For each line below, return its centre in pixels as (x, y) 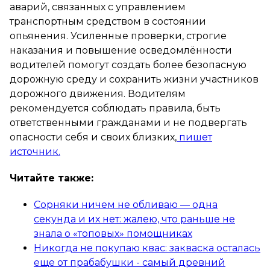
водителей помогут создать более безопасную (128, 64)
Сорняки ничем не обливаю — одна (126, 204)
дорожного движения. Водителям (98, 93)
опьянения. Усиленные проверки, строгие (118, 36)
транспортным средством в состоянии (108, 21)
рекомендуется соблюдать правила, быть (115, 108)
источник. (35, 151)
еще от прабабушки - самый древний (130, 262)
